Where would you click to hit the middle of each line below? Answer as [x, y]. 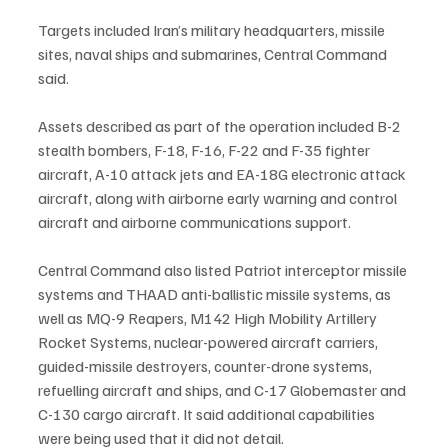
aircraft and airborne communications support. [194, 221]
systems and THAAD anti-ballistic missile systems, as [216, 293]
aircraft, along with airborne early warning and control [219, 197]
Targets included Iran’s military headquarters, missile [213, 29]
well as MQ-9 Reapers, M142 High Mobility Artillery [209, 317]
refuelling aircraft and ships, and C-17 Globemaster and [223, 389]
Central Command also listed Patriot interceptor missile [224, 269]
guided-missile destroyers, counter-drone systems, [206, 365]
